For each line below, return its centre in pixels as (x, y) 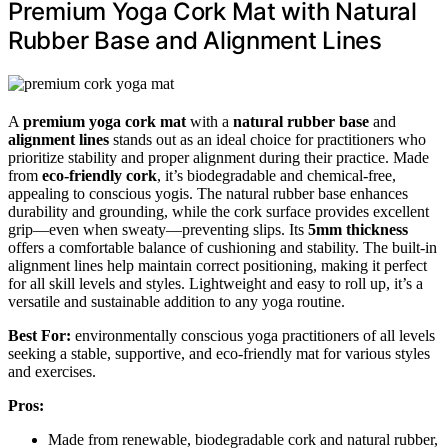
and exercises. (52, 372)
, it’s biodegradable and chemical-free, (276, 176)
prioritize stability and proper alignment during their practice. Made (218, 158)
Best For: (39, 336)
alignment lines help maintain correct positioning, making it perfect (217, 266)
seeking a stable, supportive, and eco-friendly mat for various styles (219, 354)
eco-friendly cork (99, 176)
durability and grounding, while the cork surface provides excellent (218, 212)
